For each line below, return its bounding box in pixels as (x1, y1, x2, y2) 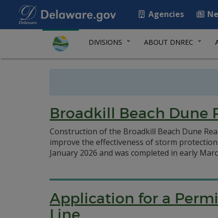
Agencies (146, 9, 184, 19)
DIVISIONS (89, 37, 122, 47)
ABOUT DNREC (144, 37, 193, 47)
